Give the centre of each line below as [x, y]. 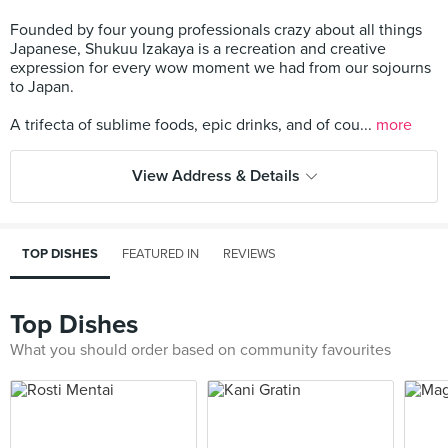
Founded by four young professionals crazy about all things [216, 30]
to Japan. [42, 87]
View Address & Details [215, 176]
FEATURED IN [160, 254]
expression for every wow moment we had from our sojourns [220, 68]
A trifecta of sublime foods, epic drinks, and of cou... [193, 125]
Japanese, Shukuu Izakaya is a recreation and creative [198, 49]
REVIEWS [249, 254]
